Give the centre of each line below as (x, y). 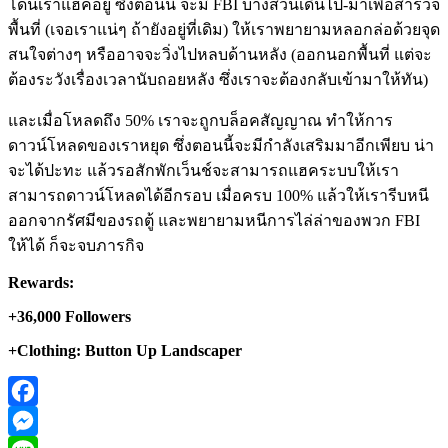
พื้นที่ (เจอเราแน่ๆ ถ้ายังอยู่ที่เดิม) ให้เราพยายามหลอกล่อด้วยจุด (224, 30)
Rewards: (41, 283)
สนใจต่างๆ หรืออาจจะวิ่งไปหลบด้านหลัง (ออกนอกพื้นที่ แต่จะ (220, 55)
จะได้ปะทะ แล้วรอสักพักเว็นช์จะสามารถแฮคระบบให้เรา (203, 171)
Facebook (39, 421)
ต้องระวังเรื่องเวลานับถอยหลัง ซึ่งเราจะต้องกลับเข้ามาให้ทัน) (218, 80)
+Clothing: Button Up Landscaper (125, 351)
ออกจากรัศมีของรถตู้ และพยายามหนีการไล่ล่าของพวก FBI (214, 221)
